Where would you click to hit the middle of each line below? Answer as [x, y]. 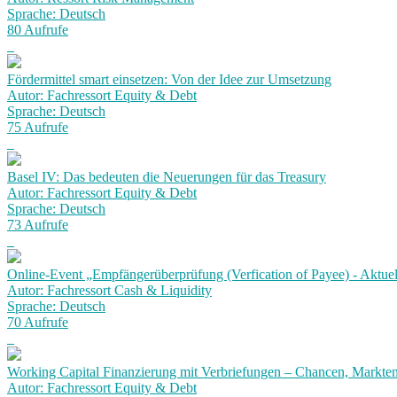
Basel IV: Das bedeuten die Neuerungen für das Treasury [167, 177]
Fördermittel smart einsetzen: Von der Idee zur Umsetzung [169, 79]
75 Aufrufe [38, 127]
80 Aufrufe [38, 30]
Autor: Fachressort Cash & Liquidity [109, 290]
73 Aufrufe [38, 225]
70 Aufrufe [38, 322]
